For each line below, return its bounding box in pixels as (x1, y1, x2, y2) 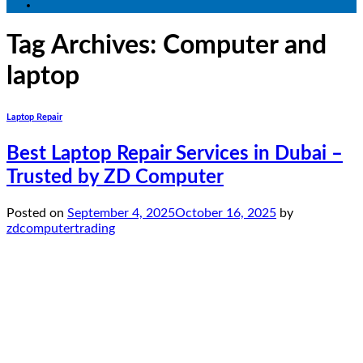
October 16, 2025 (175, 207, 276, 220)
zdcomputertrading (6, 222, 115, 236)
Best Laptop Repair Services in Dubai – (6, 144, 343, 164)
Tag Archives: (6, 32, 163, 59)
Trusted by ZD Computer (6, 168, 224, 188)
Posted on (6, 207, 67, 220)
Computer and (163, 32, 327, 59)
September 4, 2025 (67, 207, 175, 220)
